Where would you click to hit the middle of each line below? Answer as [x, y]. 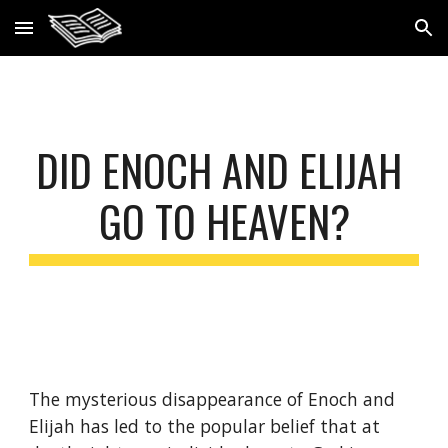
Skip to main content [87, 37]
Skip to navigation [369, 37]
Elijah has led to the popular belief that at [205, 426]
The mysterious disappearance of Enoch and [212, 399]
